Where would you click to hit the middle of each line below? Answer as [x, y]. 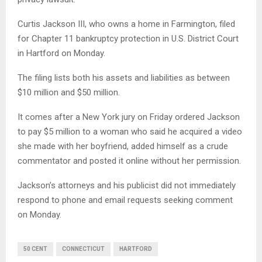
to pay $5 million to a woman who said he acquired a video [130, 132]
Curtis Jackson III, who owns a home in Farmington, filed [126, 24]
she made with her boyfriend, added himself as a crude [123, 146]
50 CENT [35, 249]
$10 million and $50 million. [69, 93]
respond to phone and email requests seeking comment [125, 200]
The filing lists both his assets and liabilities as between [124, 78]
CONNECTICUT [83, 249]
